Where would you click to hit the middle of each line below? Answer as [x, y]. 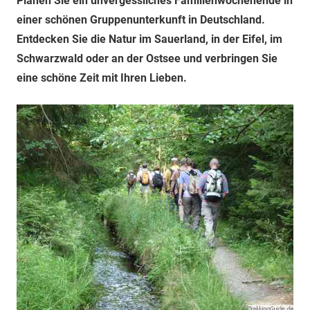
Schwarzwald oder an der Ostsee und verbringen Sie [147, 58]
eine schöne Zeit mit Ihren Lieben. [102, 78]
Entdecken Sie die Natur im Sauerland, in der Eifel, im [149, 39]
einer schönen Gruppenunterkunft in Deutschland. [141, 20]
